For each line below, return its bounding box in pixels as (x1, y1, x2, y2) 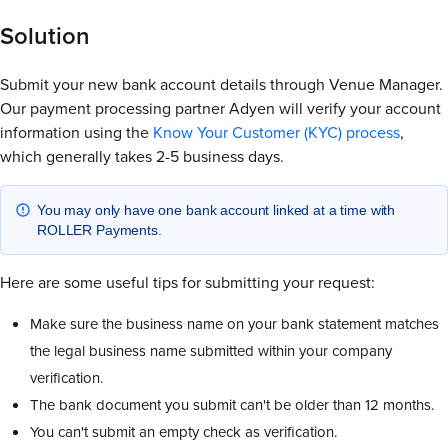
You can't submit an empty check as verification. (30, 421, 337, 444)
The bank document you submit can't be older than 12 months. (30, 394, 434, 417)
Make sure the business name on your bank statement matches (30, 313, 439, 336)
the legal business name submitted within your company (30, 340, 392, 363)
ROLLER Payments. (37, 222, 162, 239)
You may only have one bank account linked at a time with (37, 202, 396, 219)
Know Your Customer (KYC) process (153, 121, 400, 145)
